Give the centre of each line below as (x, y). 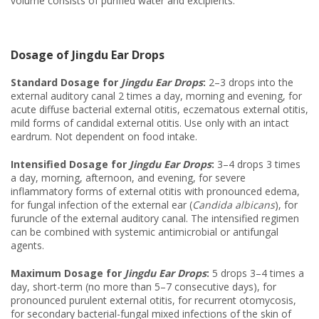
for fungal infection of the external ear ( (101, 204)
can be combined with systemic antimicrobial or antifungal (145, 231)
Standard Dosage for (66, 82)
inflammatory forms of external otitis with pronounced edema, (155, 191)
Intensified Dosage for (70, 164)
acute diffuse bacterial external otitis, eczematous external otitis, (159, 109)
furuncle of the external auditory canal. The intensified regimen (155, 218)
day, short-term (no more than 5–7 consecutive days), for (143, 286)
